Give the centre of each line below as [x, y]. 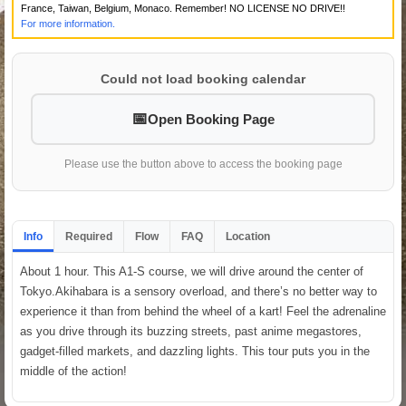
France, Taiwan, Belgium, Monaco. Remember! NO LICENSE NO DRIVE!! [183, 8]
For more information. [68, 23]
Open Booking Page [211, 119]
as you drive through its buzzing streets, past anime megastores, [191, 331]
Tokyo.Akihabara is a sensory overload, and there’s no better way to [198, 291]
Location [248, 236]
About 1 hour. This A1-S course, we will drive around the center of [192, 271]
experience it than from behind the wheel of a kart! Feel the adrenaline [203, 311]
